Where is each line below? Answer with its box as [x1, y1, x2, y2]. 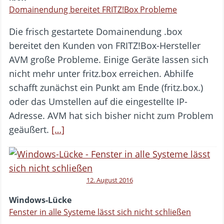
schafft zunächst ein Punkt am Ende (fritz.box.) [9, 81, 203, 94]
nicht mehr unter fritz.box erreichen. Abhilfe [9, 67, 193, 80]
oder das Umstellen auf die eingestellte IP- [9, 95, 187, 108]
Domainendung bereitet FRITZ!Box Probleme [9, 4, 177, 15]
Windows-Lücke [9, 194, 71, 206]
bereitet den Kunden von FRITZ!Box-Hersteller [9, 39, 200, 52]
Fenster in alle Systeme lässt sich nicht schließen [9, 206, 191, 218]
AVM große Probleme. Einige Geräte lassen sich [9, 53, 208, 66]
